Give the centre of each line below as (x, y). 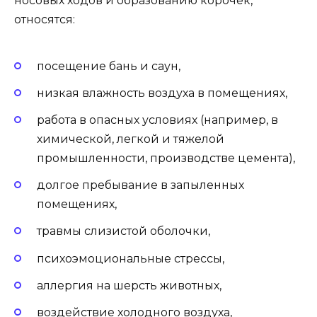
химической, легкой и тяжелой (131, 139)
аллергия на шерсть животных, (129, 285)
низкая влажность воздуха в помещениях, (162, 93)
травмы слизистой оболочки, (123, 231)
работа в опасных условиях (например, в (157, 120)
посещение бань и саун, (109, 66)
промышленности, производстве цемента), (166, 158)
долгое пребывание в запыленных (140, 185)
